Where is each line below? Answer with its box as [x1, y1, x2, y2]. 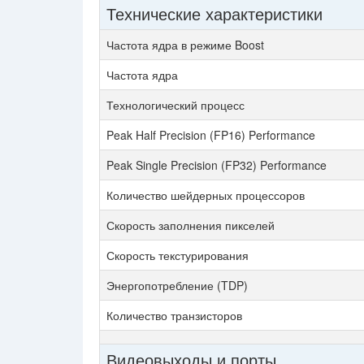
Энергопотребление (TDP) [106, 277, 248, 293]
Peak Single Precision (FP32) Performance [106, 157, 327, 173]
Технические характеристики [106, 2, 323, 25]
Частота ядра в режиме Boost [106, 37, 264, 53]
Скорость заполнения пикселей [106, 217, 275, 233]
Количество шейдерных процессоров [106, 187, 305, 203]
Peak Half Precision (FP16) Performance [106, 127, 315, 143]
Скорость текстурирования [106, 247, 249, 263]
